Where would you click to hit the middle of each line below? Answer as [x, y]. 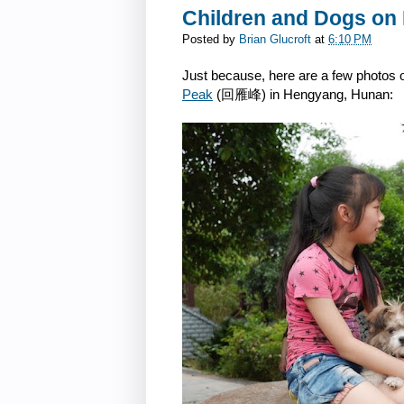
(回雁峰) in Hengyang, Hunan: [303, 95]
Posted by [211, 40]
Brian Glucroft [275, 40]
